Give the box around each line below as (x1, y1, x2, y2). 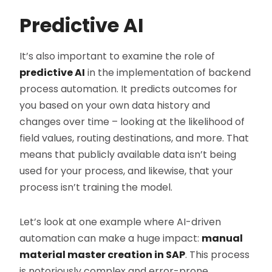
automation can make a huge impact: (19, 231, 202, 245)
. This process (185, 247, 250, 262)
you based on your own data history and (19, 98, 211, 112)
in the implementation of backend (85, 65, 251, 80)
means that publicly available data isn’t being (19, 147, 237, 161)
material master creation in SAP (19, 247, 186, 262)
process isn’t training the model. (19, 180, 173, 194)
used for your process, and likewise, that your (19, 163, 234, 178)
